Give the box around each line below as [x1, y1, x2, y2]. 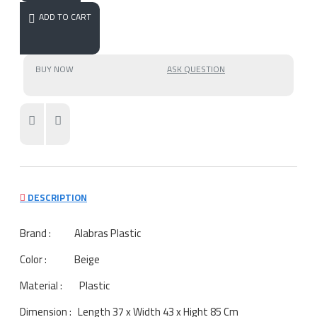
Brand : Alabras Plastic [20, 222, 141, 243]
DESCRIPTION [25, 188, 87, 206]
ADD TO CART [39, 8, 91, 25]
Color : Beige [20, 248, 100, 270]
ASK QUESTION [167, 61, 225, 77]
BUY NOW [35, 61, 74, 77]
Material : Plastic [20, 275, 110, 296]
